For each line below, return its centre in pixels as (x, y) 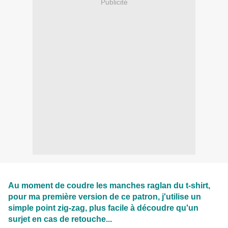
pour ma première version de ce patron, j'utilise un (105, 196)
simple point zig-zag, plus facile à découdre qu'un (103, 207)
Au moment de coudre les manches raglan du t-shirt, (109, 185)
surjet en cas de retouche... (60, 219)
